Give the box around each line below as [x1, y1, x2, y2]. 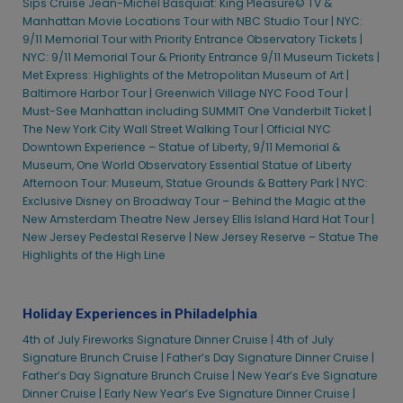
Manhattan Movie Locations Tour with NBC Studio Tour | [22, 13, 334, 30]
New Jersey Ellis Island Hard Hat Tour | [166, 211, 374, 228]
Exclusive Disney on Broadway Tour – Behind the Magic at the [22, 193, 366, 210]
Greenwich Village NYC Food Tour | [155, 85, 348, 102]
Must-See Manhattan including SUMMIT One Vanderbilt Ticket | [22, 103, 372, 120]
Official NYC [266, 121, 331, 138]
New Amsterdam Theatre [22, 211, 163, 228]
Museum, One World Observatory [22, 157, 207, 174]
